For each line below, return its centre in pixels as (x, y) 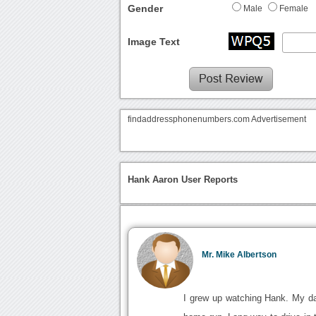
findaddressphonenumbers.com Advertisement (217, 119)
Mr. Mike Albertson (239, 254)
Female (294, 8)
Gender (146, 8)
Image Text (154, 41)
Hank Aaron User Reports (183, 179)
